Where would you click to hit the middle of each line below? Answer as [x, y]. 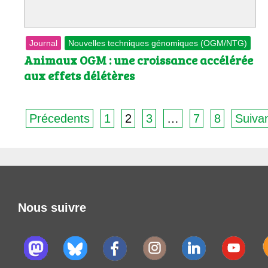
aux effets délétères [79, 75]
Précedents [60, 118]
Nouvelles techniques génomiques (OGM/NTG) [158, 43]
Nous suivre [52, 208]
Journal [43, 43]
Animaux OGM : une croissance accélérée [138, 60]
